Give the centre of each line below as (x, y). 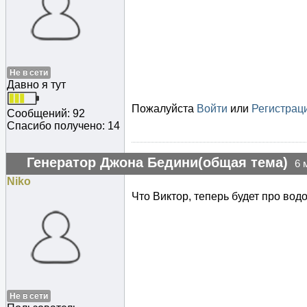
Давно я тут (36, 85)
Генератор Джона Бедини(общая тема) (157, 163)
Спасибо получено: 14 (63, 126)
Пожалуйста (164, 109)
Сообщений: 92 (46, 114)
